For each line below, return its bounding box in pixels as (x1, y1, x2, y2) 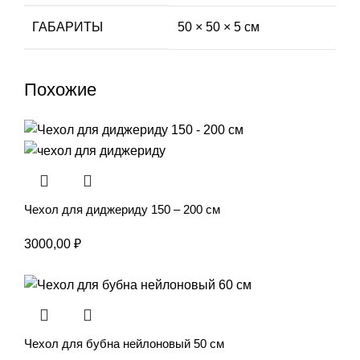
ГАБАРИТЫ (32, 20, 103, 35)
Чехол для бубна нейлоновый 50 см (24, 337, 224, 351)
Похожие (24, 80, 96, 100)
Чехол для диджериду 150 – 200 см (24, 202, 220, 216)
